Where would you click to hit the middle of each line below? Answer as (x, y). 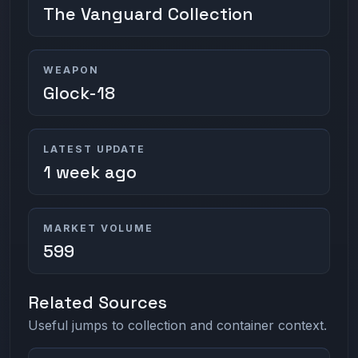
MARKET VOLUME (98, 228)
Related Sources (98, 302)
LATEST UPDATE (94, 149)
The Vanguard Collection (148, 14)
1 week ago (89, 172)
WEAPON (71, 70)
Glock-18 (79, 93)
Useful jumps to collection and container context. (178, 326)
